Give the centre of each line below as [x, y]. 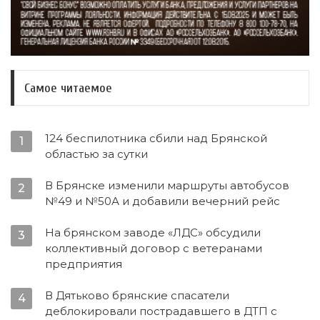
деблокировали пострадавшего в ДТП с [161, 311]
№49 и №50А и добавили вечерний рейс [162, 201]
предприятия [84, 264]
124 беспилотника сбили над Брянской [156, 139]
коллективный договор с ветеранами [154, 249]
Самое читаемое [68, 88]
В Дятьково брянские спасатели [137, 296]
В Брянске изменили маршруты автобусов [167, 186]
